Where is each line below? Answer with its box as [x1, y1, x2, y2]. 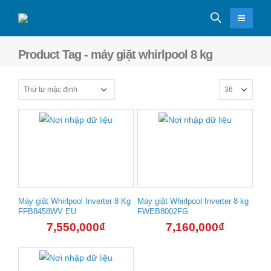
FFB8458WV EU [18, 207, 76, 217]
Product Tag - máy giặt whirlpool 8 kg [18, 48, 212, 61]
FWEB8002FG [137, 207, 188, 217]
